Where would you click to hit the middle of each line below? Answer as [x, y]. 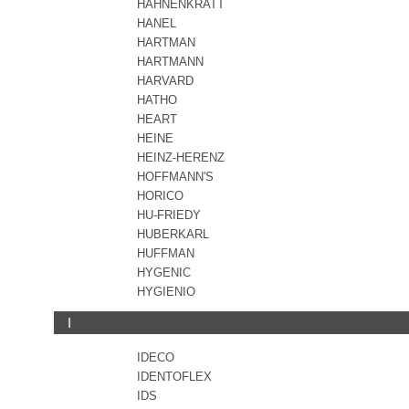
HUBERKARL [173, 234]
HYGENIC [164, 273]
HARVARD [165, 81]
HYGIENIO [166, 292]
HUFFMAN [166, 253]
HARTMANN [170, 62]
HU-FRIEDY [169, 215]
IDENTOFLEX [174, 377]
